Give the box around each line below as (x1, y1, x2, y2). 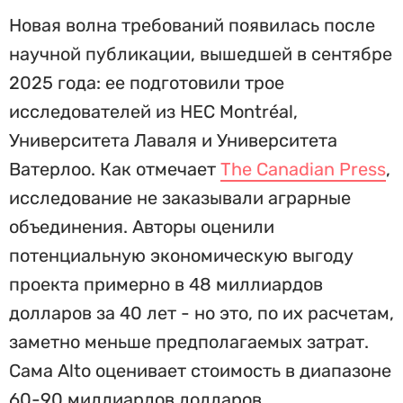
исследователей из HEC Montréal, (9, 101, 298, 122)
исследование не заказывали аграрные (9, 187, 351, 209)
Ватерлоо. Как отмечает (9, 158, 220, 180)
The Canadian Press (220, 158, 386, 180)
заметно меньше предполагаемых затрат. (9, 331, 369, 353)
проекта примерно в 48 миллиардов (9, 273, 323, 295)
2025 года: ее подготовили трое (9, 72, 284, 94)
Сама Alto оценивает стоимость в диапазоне (9, 360, 391, 381)
